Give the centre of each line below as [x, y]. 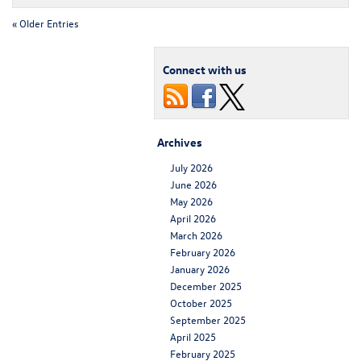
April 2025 [193, 336]
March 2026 [196, 234]
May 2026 [191, 201]
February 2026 [203, 251]
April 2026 [193, 218]
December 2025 [206, 285]
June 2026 [193, 184]
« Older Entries [46, 23]
